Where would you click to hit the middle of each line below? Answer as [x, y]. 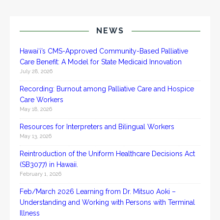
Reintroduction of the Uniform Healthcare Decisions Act [107, 154]
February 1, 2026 [41, 174]
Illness [30, 213]
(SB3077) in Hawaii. [50, 165]
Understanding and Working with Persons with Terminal [107, 202]
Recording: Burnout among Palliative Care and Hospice [107, 89]
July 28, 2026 [36, 71]
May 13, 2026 [36, 136]
